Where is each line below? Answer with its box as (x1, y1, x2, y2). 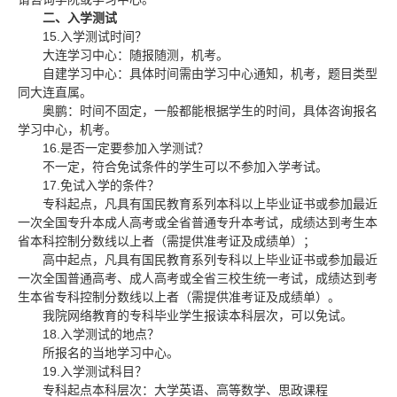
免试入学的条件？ (60, 178, 160, 192)
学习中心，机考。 (18, 122, 117, 136)
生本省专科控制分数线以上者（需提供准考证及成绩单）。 (18, 290, 340, 304)
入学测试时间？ (60, 29, 147, 43)
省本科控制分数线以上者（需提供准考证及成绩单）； (18, 234, 315, 248)
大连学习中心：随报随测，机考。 (43, 48, 229, 62)
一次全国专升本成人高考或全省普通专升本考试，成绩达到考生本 (18, 215, 378, 230)
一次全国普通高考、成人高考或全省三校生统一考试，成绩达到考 (18, 271, 378, 285)
